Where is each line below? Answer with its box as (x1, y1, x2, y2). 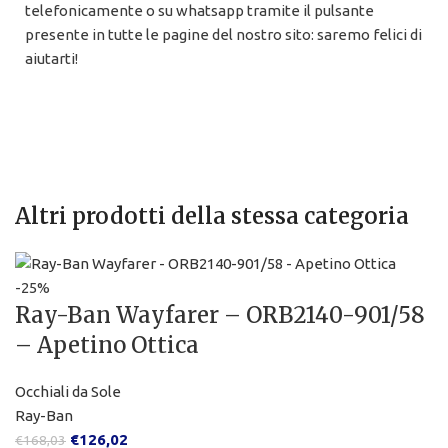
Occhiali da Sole (15, 383, 121, 401)
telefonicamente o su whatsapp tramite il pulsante (25, 2, 374, 20)
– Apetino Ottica (15, 331, 199, 360)
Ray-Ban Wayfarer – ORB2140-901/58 (15, 301, 425, 330)
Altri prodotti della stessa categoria (15, 202, 409, 231)
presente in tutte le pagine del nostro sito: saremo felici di (25, 26, 422, 44)
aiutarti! (25, 50, 78, 68)
